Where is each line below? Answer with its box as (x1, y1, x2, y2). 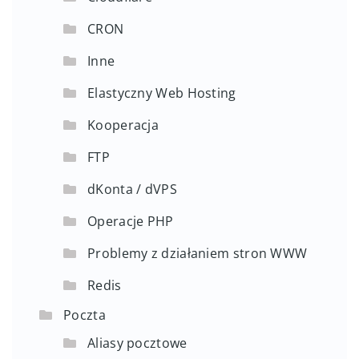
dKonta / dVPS (87, 180, 177, 199)
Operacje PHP (87, 212, 174, 231)
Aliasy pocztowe (87, 334, 188, 353)
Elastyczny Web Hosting (87, 84, 236, 103)
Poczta (63, 306, 106, 325)
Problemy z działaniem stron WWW (87, 244, 308, 263)
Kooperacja (87, 116, 159, 135)
